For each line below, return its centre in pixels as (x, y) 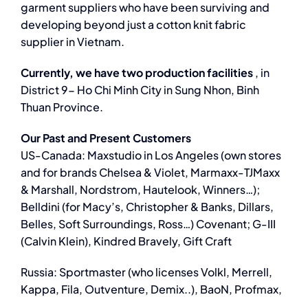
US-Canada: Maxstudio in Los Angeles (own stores (151, 155)
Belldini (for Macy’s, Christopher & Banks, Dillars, (147, 207)
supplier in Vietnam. (72, 42)
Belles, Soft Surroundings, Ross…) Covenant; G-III (148, 224)
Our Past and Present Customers (106, 138)
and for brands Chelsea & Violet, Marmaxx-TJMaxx (150, 173)
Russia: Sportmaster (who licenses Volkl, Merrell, (146, 272)
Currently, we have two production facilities (136, 73)
